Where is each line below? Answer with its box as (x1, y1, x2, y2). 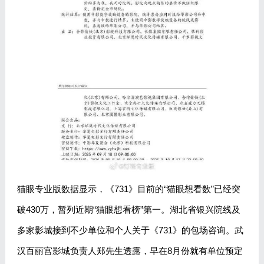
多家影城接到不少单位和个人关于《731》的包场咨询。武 (16, 225, 243, 236)
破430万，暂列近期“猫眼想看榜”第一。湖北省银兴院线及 (16, 204, 240, 215)
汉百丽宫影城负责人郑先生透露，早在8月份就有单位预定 (16, 246, 243, 256)
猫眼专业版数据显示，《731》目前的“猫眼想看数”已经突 (16, 184, 240, 194)
